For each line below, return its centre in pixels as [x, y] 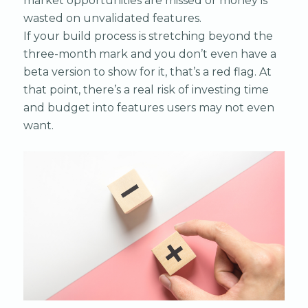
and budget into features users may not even [148, 107]
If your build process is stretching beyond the [148, 36]
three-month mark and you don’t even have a [150, 54]
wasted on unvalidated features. [112, 18]
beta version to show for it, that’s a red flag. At [147, 71]
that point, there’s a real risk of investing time [146, 89]
